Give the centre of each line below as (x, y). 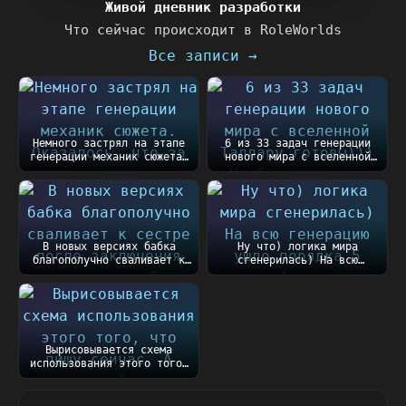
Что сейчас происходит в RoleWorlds (203, 30)
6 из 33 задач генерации (297, 143)
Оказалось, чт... (109, 170)
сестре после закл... (109, 274)
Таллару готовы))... (297, 170)
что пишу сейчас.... (109, 377)
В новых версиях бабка (109, 246)
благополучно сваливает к (109, 260)
